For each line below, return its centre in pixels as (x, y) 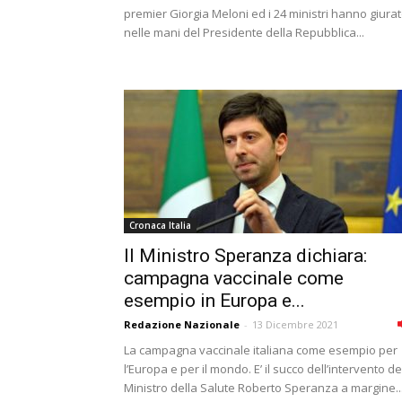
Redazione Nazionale (182, 324)
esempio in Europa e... (214, 301)
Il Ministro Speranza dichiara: (245, 256)
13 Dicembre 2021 (295, 324)
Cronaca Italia (160, 225)
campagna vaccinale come (234, 278)
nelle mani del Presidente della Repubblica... (244, 32)
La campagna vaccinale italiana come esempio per (261, 350)
